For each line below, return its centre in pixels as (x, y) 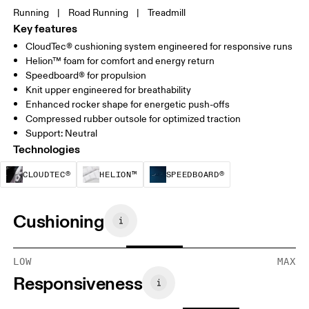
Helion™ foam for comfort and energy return (120, 61)
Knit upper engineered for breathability (109, 90)
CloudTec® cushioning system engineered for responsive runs (159, 47)
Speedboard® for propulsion (86, 76)
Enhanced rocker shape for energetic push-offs (128, 105)
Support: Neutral (62, 134)
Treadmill (167, 13)
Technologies (47, 149)
